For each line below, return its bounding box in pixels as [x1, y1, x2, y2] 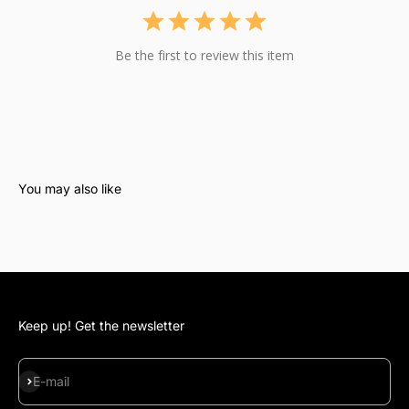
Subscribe [17, 372, 78, 388]
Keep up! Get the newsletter [18, 318, 184, 334]
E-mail [33, 373, 69, 390]
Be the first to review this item [115, 47, 294, 65]
